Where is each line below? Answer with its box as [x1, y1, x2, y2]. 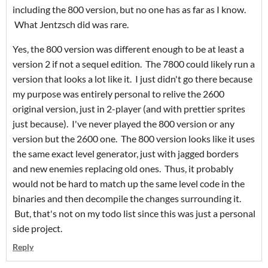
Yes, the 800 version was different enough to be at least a [13, 43, 244, 55]
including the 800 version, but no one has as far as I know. [13, 4, 246, 16]
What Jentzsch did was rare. [13, 19, 129, 31]
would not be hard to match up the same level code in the [13, 178, 245, 190]
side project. [13, 223, 62, 234]
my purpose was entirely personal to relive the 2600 [13, 88, 224, 100]
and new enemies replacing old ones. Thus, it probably [13, 163, 233, 175]
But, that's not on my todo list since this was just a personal [13, 208, 255, 220]
